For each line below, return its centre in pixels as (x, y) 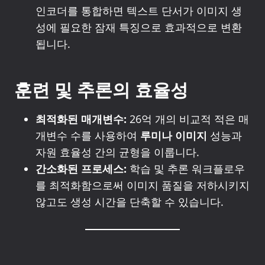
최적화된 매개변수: (81, 119)
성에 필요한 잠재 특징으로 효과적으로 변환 (139, 27)
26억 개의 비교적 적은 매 (188, 119)
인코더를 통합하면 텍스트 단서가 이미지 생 (139, 11)
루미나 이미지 (174, 135)
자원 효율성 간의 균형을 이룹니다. (117, 152)
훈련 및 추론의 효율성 (101, 90)
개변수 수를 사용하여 (88, 135)
